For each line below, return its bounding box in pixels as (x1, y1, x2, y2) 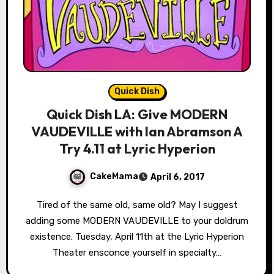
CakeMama (90, 171, 138, 182)
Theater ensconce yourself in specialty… (53, 246, 221, 258)
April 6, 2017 (150, 171, 205, 182)
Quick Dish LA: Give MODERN (46, 105, 228, 123)
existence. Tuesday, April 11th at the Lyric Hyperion (30, 231, 244, 242)
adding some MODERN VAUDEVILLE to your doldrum (26, 215, 248, 226)
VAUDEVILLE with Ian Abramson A (31, 122, 243, 140)
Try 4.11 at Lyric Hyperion (59, 139, 215, 157)
